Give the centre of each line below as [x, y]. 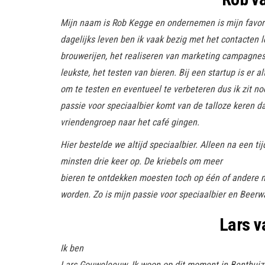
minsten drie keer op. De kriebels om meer [141, 161]
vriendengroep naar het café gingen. [130, 122]
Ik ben [72, 248]
